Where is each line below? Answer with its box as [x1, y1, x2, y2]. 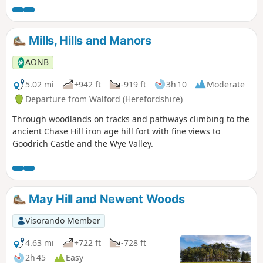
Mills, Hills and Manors [26, 33, 151, 48]
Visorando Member [25, 215, 100, 227]
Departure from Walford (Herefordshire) [25, 93, 183, 105]
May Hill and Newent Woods [26, 192, 186, 207]
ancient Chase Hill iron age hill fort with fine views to [12, 126, 220, 137]
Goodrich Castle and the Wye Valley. [12, 138, 153, 150]
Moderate [207, 78, 245, 90]
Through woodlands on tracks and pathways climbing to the [12, 113, 249, 125]
